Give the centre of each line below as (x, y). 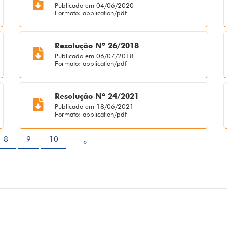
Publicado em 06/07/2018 (94, 56)
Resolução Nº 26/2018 (97, 46)
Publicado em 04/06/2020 (94, 5)
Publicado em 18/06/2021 (94, 107)
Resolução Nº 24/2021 (97, 97)
